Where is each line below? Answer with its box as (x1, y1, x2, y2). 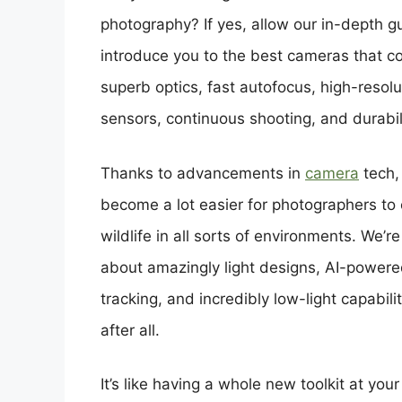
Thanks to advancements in (100, 163, 305, 182)
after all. (100, 320, 160, 339)
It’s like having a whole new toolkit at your (100, 375, 399, 394)
